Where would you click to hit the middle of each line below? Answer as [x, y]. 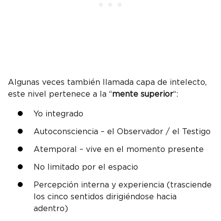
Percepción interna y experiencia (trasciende [123, 185]
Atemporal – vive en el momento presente [119, 150]
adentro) [51, 209]
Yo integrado [58, 114]
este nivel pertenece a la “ [60, 94]
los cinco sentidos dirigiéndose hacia [105, 197]
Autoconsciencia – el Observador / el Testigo [122, 132]
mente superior [143, 94]
